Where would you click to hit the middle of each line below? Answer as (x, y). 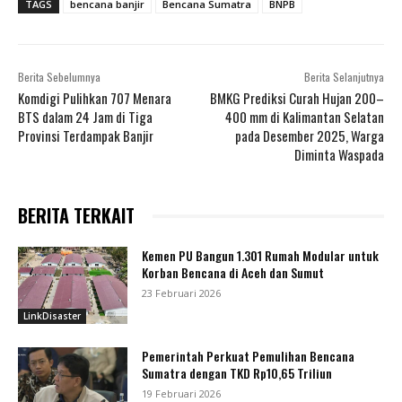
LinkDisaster (52, 315)
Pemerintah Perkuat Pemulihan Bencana (249, 355)
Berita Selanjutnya (344, 77)
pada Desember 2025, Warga (309, 136)
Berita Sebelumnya (59, 77)
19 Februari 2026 (182, 393)
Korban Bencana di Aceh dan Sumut (233, 273)
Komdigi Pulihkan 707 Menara (95, 98)
